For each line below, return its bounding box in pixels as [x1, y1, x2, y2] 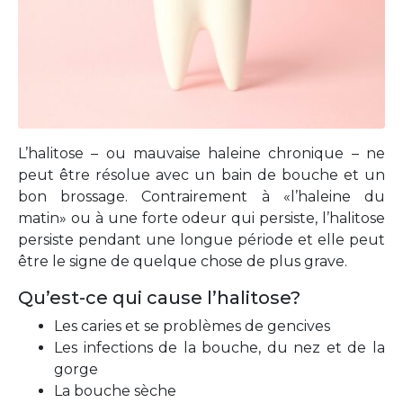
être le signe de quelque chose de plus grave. [18, 253, 351, 271]
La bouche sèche [54, 382, 176, 400]
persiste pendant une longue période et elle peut [18, 231, 385, 249]
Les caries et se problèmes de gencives [54, 318, 330, 336]
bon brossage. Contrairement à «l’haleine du [18, 188, 385, 206]
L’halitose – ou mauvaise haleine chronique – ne [18, 145, 385, 163]
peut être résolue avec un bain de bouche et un [18, 166, 385, 184]
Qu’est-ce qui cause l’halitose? [18, 287, 305, 309]
